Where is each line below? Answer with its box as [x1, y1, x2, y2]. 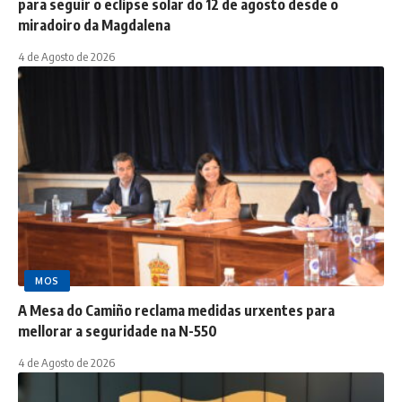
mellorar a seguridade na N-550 [18, 321, 217, 340]
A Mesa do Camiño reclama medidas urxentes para [18, 301, 335, 319]
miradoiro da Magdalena [18, 15, 170, 34]
